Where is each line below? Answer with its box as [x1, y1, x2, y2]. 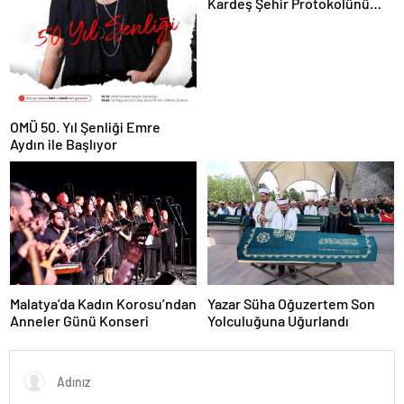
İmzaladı [207, 12, 259, 30]
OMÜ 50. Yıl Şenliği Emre [10, 117, 161, 135]
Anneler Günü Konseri [10, 312, 149, 330]
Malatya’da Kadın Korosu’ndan [10, 295, 197, 313]
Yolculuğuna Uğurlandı [207, 312, 349, 330]
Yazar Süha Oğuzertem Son [207, 295, 375, 313]
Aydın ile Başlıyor [10, 134, 117, 152]
